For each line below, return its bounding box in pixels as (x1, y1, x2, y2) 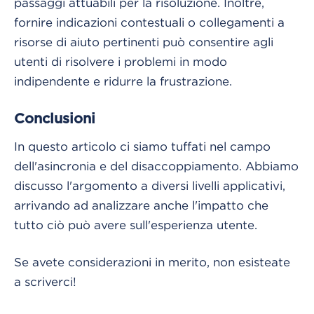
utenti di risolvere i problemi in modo (14, 55, 227, 68)
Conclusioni (14, 111, 95, 126)
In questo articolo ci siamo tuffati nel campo (14, 139, 271, 153)
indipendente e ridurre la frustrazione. (14, 74, 232, 88)
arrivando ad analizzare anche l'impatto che (14, 198, 268, 212)
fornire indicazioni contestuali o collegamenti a (14, 15, 285, 29)
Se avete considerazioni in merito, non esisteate (14, 255, 290, 268)
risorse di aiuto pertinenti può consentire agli (14, 35, 273, 48)
